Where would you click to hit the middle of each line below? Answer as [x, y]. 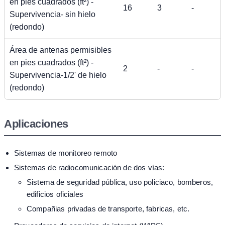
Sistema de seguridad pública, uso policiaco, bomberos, [120, 182]
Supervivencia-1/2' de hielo [58, 75]
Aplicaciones [36, 124]
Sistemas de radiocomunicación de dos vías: [89, 167]
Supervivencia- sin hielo [52, 14]
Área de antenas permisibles [61, 50]
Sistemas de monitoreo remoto [66, 153]
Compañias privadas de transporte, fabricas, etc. [108, 208]
